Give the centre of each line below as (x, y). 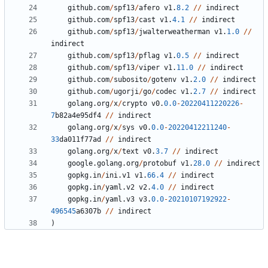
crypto (135, 104)
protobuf (160, 164)
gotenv (164, 80)
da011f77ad (80, 140)
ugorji (126, 92)
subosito (130, 80)
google (80, 164)
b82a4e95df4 (78, 116)
